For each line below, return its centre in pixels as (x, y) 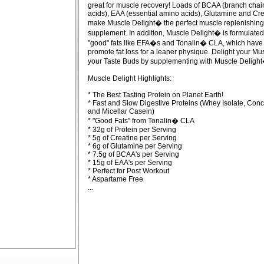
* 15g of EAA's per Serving (130, 163)
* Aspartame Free (115, 179)
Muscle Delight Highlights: (129, 78)
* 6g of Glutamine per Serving (135, 146)
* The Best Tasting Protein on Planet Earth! (155, 95)
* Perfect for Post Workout (128, 171)
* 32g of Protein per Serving (132, 130)
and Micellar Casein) (121, 111)
